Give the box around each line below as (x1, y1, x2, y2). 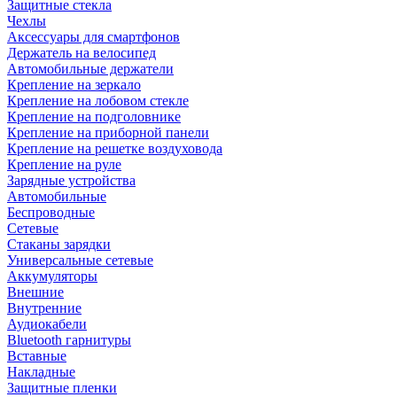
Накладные (7, 364, 75, 379)
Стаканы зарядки (7, 237, 111, 252)
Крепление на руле (7, 157, 121, 172)
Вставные (7, 348, 66, 363)
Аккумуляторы (7, 269, 97, 284)
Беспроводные (7, 205, 95, 220)
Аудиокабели (7, 316, 87, 331)
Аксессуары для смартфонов (7, 29, 180, 44)
